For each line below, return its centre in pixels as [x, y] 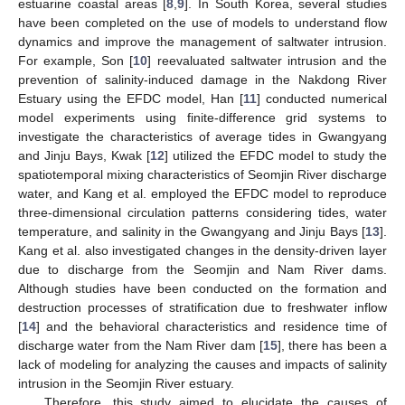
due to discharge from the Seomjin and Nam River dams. [202, 269]
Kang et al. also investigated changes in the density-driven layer [202, 250]
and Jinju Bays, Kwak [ [84, 155]
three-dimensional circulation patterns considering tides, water [202, 212]
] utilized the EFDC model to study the [276, 155]
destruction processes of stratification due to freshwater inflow [202, 307]
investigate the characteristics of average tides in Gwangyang [202, 136]
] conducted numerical [322, 98]
